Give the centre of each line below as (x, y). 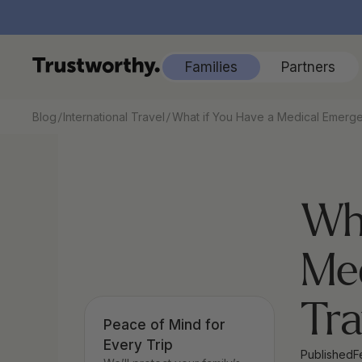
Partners (308, 67)
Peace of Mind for (164, 325)
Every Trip (138, 345)
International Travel (114, 117)
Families (211, 67)
